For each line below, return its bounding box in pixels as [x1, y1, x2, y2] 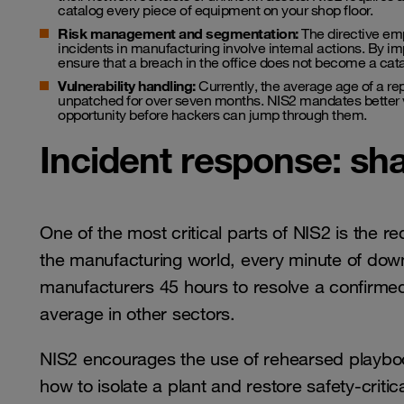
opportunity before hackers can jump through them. [58, 106, 367, 124]
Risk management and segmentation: [58, 24, 298, 43]
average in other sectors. [40, 303, 235, 326]
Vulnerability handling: [58, 77, 196, 96]
